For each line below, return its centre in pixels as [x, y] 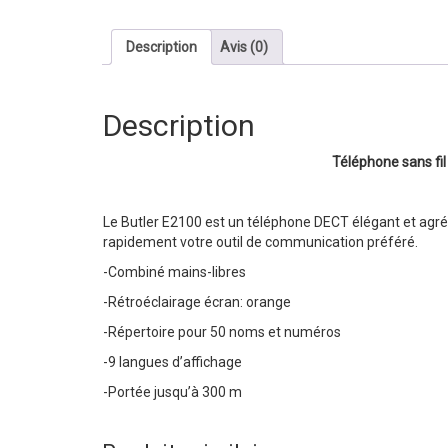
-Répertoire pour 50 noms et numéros [222, 331]
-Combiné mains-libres [174, 271]
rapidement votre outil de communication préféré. [260, 241]
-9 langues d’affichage [172, 361]
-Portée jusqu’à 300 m [172, 391]
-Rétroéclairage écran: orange [197, 301]
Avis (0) [244, 47]
